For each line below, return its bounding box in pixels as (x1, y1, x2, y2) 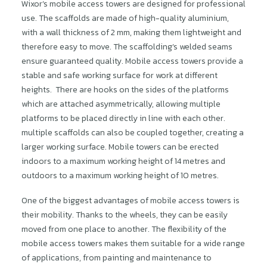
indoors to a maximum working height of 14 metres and (21, 155, 225, 167)
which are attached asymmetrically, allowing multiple (21, 98, 221, 110)
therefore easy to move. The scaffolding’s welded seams (21, 41, 232, 53)
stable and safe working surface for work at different (21, 69, 218, 82)
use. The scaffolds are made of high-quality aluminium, (21, 12, 229, 24)
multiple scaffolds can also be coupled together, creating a (21, 126, 244, 139)
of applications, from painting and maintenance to (21, 252, 212, 264)
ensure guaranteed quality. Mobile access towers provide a (21, 55, 243, 67)
